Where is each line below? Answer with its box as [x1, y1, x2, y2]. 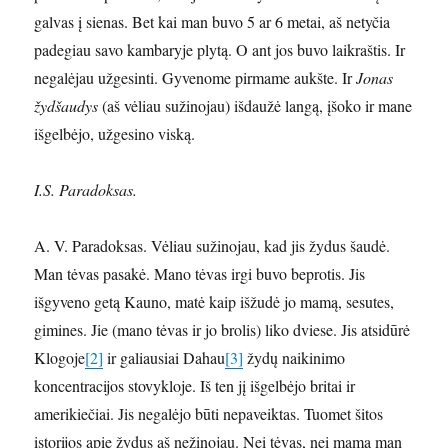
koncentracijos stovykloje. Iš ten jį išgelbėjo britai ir [34, 374, 356, 396]
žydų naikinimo [243, 346, 346, 368]
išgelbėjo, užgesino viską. [34, 122, 196, 144]
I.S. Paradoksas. [34, 178, 138, 200]
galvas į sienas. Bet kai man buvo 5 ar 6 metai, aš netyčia [34, 10, 391, 32]
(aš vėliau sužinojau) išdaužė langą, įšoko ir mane [98, 94, 413, 116]
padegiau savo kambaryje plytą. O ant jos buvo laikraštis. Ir [34, 38, 406, 60]
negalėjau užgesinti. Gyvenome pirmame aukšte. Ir [34, 66, 357, 88]
